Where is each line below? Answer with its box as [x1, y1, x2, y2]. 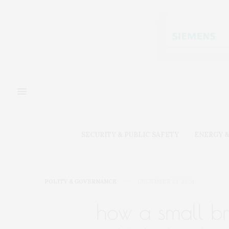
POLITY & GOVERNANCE [44, 177, 117, 185]
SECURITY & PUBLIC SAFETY [81, 130, 179, 140]
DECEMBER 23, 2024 [138, 177, 194, 185]
